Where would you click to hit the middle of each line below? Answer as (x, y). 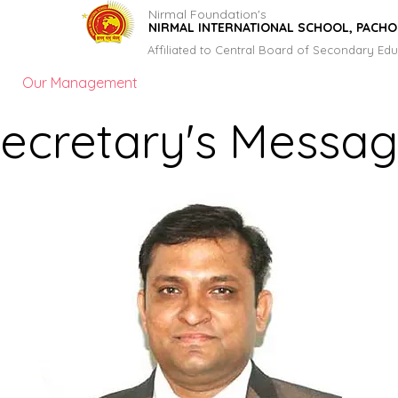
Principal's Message (230, 83)
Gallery (346, 83)
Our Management (80, 83)
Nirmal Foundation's (207, 14)
